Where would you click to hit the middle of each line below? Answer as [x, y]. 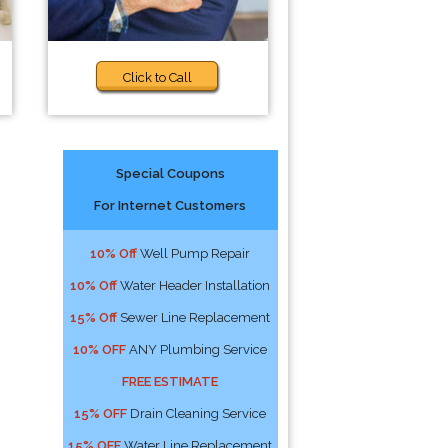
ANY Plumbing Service [197, 349]
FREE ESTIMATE [170, 381]
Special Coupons [170, 173]
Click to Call [158, 77]
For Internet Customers [170, 205]
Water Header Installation [194, 285]
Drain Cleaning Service [197, 413]
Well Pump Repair [194, 253]
